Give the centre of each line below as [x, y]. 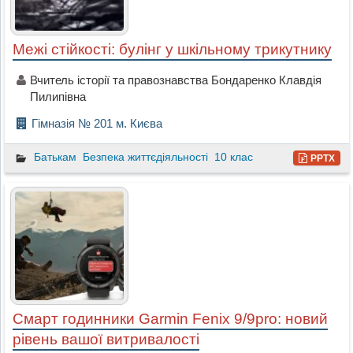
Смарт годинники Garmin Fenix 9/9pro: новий [170, 319]
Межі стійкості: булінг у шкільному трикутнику [172, 49]
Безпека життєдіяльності [145, 156]
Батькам [55, 156]
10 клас [233, 156]
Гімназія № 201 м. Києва [97, 123]
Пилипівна [58, 96]
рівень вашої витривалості [106, 340]
